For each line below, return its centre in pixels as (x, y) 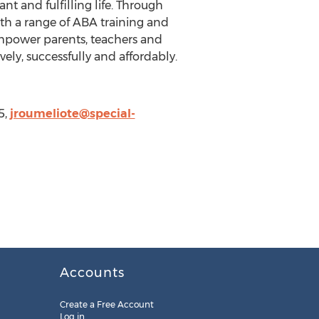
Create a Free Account (106, 304)
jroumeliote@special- (72, 114)
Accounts (92, 273)
